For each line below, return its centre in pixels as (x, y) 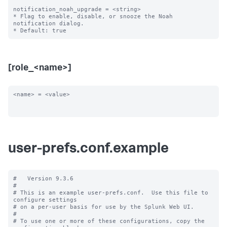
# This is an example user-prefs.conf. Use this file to (111, 193)
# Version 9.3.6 (43, 178)
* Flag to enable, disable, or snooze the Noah (93, 16)
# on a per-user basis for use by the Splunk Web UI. (104, 207)
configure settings (45, 200)
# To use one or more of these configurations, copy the (109, 221)
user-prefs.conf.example (88, 149)
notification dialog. (49, 23)
